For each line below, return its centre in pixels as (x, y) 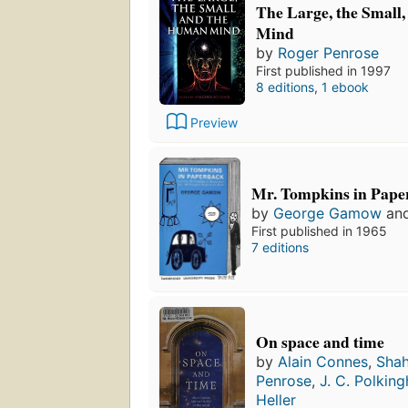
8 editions (285, 87)
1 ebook (345, 87)
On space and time (320, 342)
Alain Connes (323, 362)
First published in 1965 (320, 230)
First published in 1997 (323, 71)
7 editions (280, 247)
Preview (214, 123)
